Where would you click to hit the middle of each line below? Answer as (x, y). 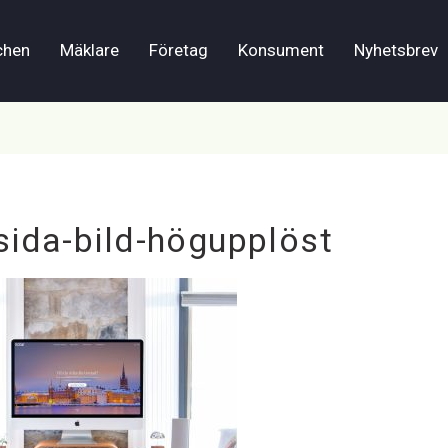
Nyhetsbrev (396, 50)
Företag (178, 50)
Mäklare (89, 50)
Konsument (281, 50)
